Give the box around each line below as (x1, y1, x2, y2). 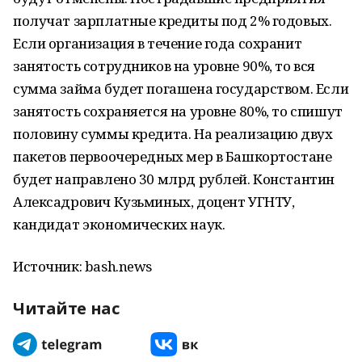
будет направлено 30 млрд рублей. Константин (13, 170, 335, 188)
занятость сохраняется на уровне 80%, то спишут (13, 102, 343, 120)
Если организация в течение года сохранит (13, 34, 302, 53)
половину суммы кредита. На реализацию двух (13, 124, 333, 143)
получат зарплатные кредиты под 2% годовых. (13, 11, 332, 30)
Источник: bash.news (13, 257, 153, 276)
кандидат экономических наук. (13, 215, 225, 234)
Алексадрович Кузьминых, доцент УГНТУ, (13, 192, 295, 211)
